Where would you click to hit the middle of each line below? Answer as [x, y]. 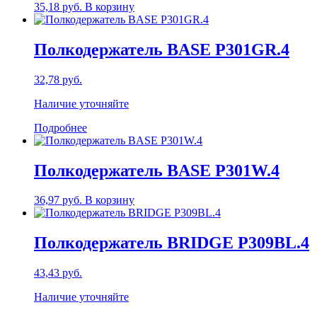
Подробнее [60, 127]
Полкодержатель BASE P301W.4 [157, 170]
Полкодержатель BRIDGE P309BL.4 [172, 243]
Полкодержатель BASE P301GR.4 [162, 49]
